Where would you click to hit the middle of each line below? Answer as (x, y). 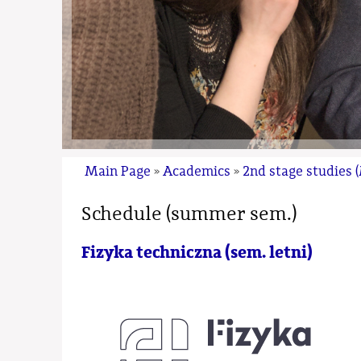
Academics (197, 172)
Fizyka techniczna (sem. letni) (197, 252)
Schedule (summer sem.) (189, 214)
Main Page (118, 172)
